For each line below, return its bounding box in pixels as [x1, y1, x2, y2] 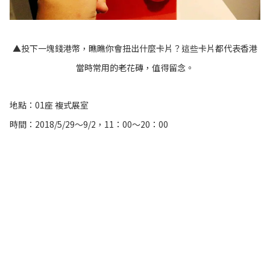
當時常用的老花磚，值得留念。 [76, 61, 194, 74]
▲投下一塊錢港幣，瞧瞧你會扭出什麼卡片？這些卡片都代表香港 [13, 42, 257, 55]
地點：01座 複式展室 [10, 99, 89, 111]
